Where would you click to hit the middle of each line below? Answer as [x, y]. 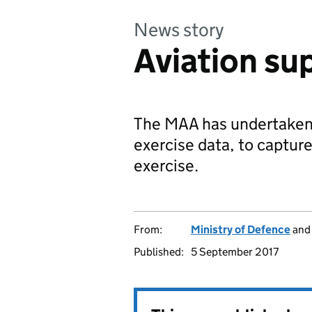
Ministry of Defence [241, 229]
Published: [159, 252]
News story [179, 30]
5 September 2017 [235, 252]
